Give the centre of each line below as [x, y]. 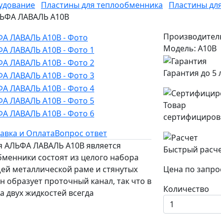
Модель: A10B [190, 48]
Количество [186, 189]
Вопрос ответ [81, 133]
